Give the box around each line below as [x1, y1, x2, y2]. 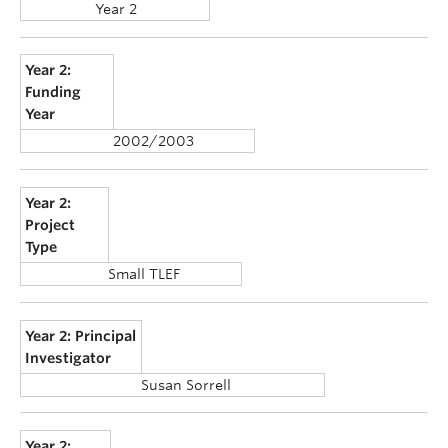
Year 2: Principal [25, 327, 137, 344]
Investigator [25, 349, 112, 366]
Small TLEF [108, 265, 180, 282]
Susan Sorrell [141, 376, 231, 393]
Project [25, 216, 76, 233]
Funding [25, 84, 82, 101]
